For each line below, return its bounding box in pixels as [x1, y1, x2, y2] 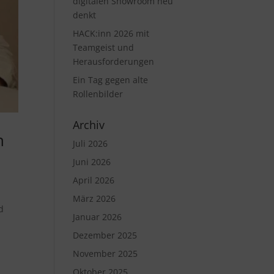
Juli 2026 [73, 138, 108, 149]
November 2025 [73, 248, 138, 259]
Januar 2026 [73, 211, 122, 223]
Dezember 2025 [73, 229, 138, 241]
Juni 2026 [73, 156, 111, 168]
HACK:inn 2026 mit [73, 28, 150, 39]
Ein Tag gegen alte [73, 74, 149, 86]
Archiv [73, 117, 105, 132]
